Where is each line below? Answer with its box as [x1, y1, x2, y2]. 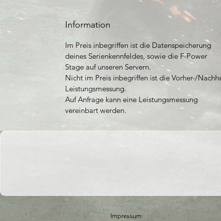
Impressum [110, 212, 142, 220]
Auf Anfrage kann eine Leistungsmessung [65, 94, 198, 104]
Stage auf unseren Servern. [65, 62, 151, 72]
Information [65, 19, 110, 30]
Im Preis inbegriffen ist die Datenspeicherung [65, 40, 211, 50]
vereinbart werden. [65, 105, 126, 115]
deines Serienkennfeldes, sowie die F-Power [65, 51, 207, 61]
